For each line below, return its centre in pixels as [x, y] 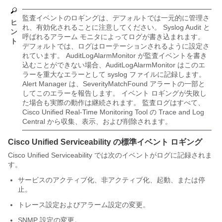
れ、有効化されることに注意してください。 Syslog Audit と [116, 27]
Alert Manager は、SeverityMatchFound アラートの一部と [114, 84]
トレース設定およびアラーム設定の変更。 [84, 205]
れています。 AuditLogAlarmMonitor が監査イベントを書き [115, 55]
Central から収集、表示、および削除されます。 [97, 121]
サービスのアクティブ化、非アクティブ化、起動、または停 [111, 180]
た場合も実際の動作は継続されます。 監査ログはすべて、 [113, 103]
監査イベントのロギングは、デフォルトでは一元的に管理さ [116, 18]
